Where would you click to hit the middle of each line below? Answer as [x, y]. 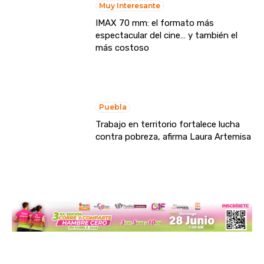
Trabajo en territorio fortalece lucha [168, 125]
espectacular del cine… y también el [167, 35]
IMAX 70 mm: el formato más [155, 23]
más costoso [123, 47]
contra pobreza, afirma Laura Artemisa [174, 137]
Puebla [113, 107]
